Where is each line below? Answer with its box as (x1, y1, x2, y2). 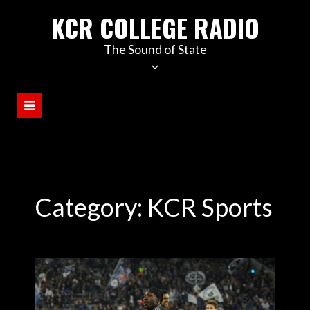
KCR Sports (147, 192, 273, 222)
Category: (35, 192, 147, 222)
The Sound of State (103, 42, 207, 57)
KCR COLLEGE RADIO (51, 9, 259, 46)
